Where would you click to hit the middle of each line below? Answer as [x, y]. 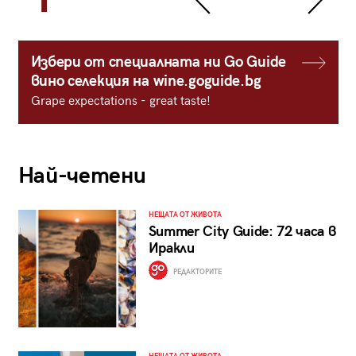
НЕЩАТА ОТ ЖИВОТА [185, 215]
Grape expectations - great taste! [120, 102]
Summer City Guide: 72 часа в [242, 232]
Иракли [171, 249]
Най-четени [82, 176]
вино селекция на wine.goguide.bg [146, 82]
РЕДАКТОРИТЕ [196, 272]
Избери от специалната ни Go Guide [158, 63]
